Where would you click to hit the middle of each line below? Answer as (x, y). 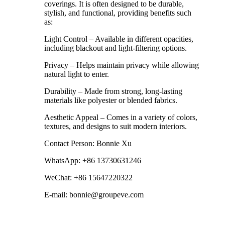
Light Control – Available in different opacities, (119, 39)
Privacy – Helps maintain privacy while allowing (122, 65)
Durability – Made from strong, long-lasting (113, 91)
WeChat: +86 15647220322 (88, 178)
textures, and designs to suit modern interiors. (116, 127)
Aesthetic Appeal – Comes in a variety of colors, (121, 118)
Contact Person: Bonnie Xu (88, 144)
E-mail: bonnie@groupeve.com (94, 195)
